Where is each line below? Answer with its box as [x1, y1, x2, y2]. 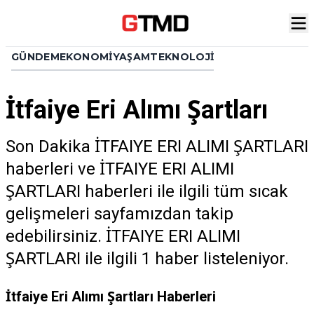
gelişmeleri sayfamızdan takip [6, 204, 233, 224]
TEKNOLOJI [150, 50, 214, 63]
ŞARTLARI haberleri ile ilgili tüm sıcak [6, 182, 288, 201]
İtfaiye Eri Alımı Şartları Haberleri [6, 288, 216, 305]
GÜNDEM [11, 50, 60, 63]
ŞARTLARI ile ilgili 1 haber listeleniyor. [6, 249, 289, 268]
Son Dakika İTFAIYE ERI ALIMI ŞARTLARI [6, 137, 308, 156]
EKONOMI [60, 50, 113, 63]
